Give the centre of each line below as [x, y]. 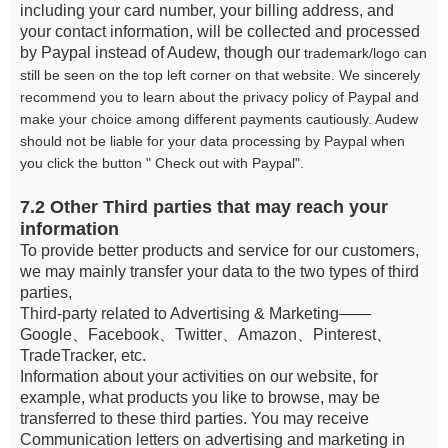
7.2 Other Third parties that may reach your [204, 207]
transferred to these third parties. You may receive [194, 418]
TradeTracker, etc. [83, 355]
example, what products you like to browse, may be [200, 397]
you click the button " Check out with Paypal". [162, 163]
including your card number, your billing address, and [207, 10]
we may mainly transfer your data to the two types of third [219, 271]
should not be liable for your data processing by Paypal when [212, 141]
